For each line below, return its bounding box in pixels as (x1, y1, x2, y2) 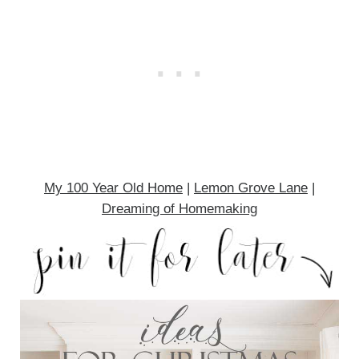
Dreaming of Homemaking (101, 201, 257, 217)
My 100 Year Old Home (43, 180, 183, 196)
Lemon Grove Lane (193, 180, 308, 196)
